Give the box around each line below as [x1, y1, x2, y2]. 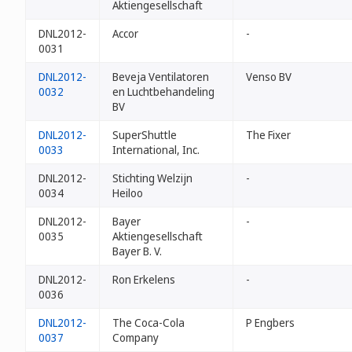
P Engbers [246, 315, 295, 330]
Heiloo [112, 185, 143, 200]
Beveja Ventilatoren [112, 69, 209, 84]
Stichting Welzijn [112, 170, 192, 185]
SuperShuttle [112, 127, 177, 142]
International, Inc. [112, 142, 200, 157]
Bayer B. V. [112, 244, 162, 258]
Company [112, 330, 159, 345]
